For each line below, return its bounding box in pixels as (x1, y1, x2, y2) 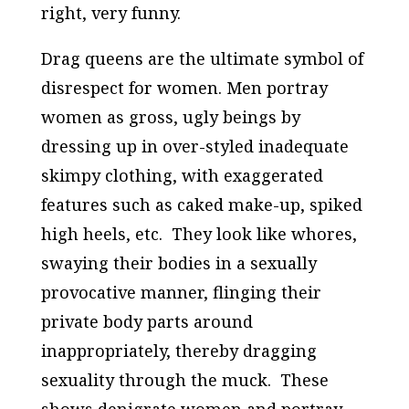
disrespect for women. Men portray (40, 77, 328, 100)
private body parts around (40, 310, 253, 333)
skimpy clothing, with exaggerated (40, 164, 323, 187)
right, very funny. (40, 2, 181, 25)
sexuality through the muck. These (40, 369, 329, 392)
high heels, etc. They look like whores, (40, 223, 357, 246)
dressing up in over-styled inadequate (40, 135, 349, 158)
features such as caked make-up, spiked (40, 194, 362, 216)
